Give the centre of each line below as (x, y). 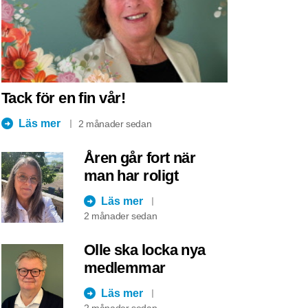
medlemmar (124, 267)
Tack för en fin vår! (63, 98)
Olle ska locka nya (144, 250)
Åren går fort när (140, 157)
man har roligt (131, 175)
